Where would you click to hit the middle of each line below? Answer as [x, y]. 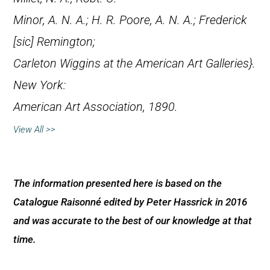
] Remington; [63, 42]
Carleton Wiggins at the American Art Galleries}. [134, 63]
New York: [39, 85]
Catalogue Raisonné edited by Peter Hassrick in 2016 [130, 202]
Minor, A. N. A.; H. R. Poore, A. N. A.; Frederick [130, 20]
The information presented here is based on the [118, 183]
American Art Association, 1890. [96, 107]
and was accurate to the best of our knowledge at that [133, 220]
